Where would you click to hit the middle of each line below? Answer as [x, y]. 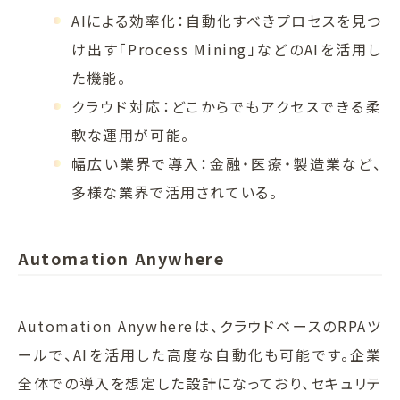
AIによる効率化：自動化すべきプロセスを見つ [227, 20]
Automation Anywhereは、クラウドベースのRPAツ [200, 325]
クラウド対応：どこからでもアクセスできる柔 [227, 106]
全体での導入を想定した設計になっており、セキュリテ [200, 383]
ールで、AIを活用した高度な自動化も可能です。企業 [200, 354]
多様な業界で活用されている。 [175, 192]
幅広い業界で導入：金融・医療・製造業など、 [227, 163]
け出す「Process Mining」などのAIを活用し [227, 49]
